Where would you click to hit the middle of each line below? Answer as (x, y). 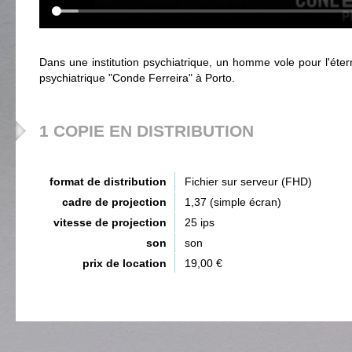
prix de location (125, 263)
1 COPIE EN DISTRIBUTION (147, 131)
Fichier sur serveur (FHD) (248, 181)
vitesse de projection (110, 222)
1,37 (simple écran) (233, 202)
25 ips (200, 222)
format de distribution (108, 181)
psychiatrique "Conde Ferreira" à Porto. (137, 78)
